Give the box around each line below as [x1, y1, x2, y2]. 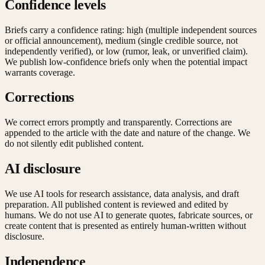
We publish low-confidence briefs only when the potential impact [5, 56, 247, 67]
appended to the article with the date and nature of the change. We [5, 128, 250, 138]
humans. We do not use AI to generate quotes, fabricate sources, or [5, 210, 253, 221]
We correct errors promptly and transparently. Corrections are [5, 117, 232, 128]
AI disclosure [5, 161, 81, 177]
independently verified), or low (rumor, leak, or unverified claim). [5, 46, 248, 56]
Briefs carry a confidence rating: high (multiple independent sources [5, 24, 257, 35]
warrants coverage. [5, 67, 75, 77]
